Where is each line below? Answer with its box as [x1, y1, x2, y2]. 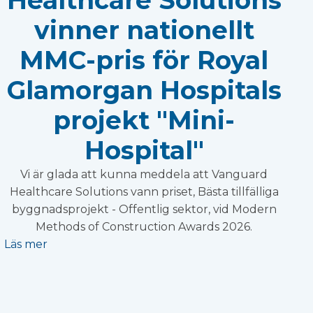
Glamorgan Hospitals [6, 74, 282, 105]
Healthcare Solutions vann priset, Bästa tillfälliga [9, 184, 279, 198]
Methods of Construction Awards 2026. [36, 219, 252, 233]
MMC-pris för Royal [20, 44, 268, 75]
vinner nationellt [34, 14, 254, 45]
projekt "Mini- [53, 104, 235, 136]
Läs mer [4, 237, 48, 251]
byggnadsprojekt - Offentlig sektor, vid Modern [11, 202, 277, 216]
